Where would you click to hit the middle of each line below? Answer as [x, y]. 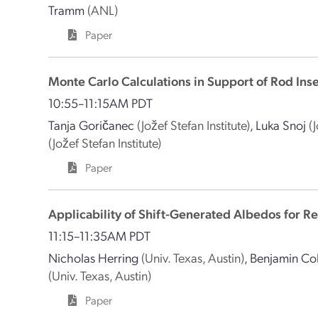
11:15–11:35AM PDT [100, 235]
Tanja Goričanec [92, 125]
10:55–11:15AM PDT [101, 103]
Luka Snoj [281, 125]
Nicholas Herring [94, 257]
